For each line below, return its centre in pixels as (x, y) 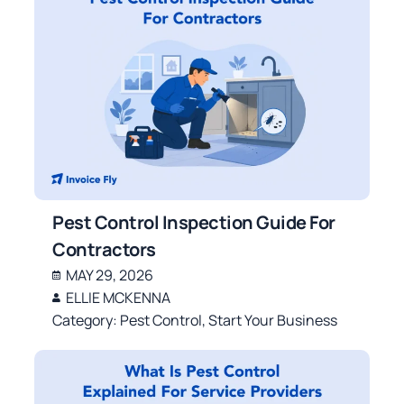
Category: (87, 320)
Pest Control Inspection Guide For (194, 222)
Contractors (104, 249)
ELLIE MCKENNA (119, 297)
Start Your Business (273, 320)
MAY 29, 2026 (110, 275)
